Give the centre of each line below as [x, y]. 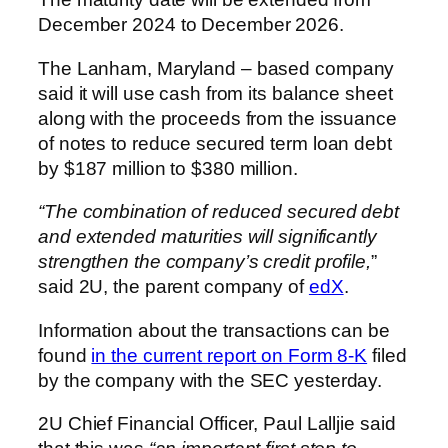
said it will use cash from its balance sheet [215, 93]
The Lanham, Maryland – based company [216, 68]
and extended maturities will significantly [207, 237]
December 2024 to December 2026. [191, 25]
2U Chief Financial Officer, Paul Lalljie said [217, 424]
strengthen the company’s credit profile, [204, 262]
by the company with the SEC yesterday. [210, 380]
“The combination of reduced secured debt [218, 212]
